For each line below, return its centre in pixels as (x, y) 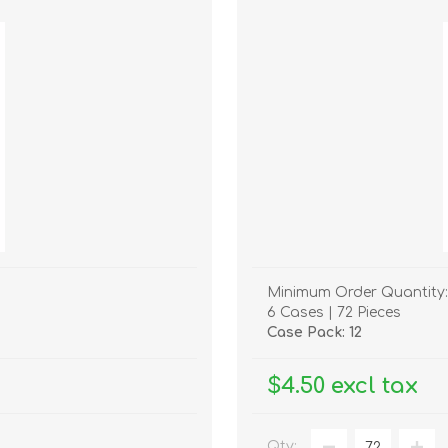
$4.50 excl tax (342, 386)
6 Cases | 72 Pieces (333, 313)
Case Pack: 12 (314, 333)
